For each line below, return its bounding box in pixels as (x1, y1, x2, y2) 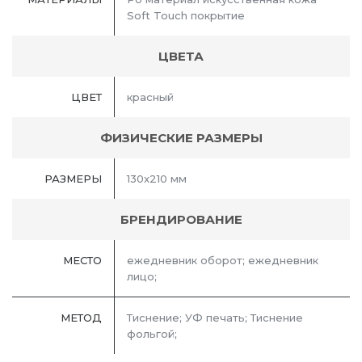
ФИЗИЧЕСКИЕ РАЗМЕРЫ (99, 130, 263, 146)
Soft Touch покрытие (127, 9, 245, 23)
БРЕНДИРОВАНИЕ (120, 212, 242, 228)
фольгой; (127, 327, 177, 341)
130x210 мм (127, 172, 187, 186)
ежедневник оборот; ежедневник (127, 254, 318, 267)
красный (127, 90, 174, 104)
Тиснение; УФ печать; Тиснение (127, 311, 303, 325)
